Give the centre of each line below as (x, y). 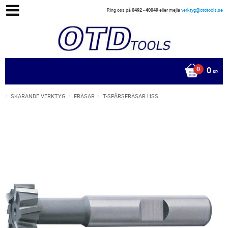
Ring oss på (119, 10)
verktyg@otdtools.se (202, 10)
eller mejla (170, 10)
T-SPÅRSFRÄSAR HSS (131, 96)
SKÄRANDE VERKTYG (38, 96)
